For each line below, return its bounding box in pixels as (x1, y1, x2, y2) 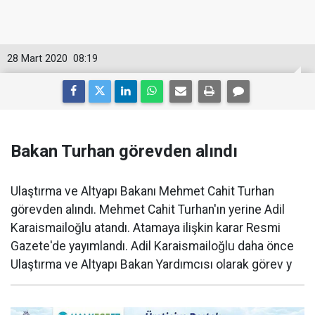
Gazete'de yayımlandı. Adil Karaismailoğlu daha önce (11, 239, 294, 254)
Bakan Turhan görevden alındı (11, 141, 238, 162)
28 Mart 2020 (7, 53, 67, 65)
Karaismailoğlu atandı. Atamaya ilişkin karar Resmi (11, 221, 281, 236)
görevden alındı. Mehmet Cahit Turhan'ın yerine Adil (11, 202, 285, 217)
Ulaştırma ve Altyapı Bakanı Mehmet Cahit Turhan (11, 184, 274, 199)
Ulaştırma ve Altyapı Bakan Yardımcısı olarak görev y (11, 257, 292, 272)
